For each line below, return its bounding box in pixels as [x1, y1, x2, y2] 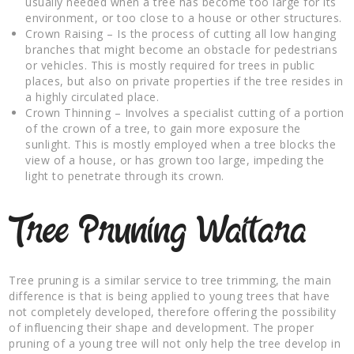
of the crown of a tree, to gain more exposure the [25, 120, 301, 136]
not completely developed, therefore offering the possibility [9, 303, 337, 319]
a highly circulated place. [25, 88, 160, 104]
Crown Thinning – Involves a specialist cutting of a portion [25, 104, 345, 120]
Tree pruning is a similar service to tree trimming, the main [9, 272, 332, 288]
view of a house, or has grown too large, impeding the [25, 152, 325, 168]
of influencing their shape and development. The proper [9, 319, 314, 335]
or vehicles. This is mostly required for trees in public [25, 57, 315, 73]
